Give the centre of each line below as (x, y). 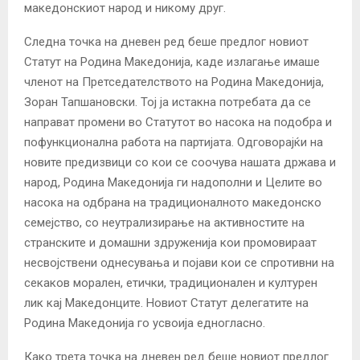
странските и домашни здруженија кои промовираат (170, 242)
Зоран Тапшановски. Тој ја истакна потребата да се (168, 102)
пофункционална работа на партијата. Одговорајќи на (174, 142)
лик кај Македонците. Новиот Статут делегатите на (166, 303)
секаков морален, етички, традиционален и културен (171, 282)
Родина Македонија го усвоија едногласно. (145, 323)
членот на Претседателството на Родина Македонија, (174, 82)
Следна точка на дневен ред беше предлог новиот (166, 41)
